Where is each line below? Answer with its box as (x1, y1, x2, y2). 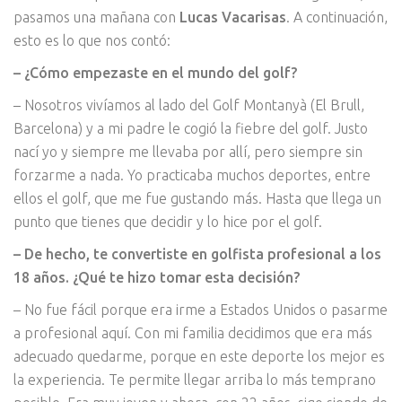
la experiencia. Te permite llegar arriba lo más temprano (13, 371, 376, 389)
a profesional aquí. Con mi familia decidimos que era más (13, 325, 372, 342)
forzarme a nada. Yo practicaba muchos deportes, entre (13, 167, 371, 184)
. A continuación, (286, 9, 388, 26)
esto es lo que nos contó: (13, 32, 170, 49)
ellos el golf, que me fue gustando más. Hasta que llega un (13, 190, 381, 207)
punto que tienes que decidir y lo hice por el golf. (13, 214, 322, 231)
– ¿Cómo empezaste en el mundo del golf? (13, 65, 297, 82)
